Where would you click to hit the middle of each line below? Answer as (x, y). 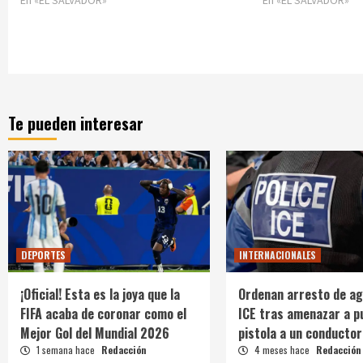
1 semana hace (66, 350)
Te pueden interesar (76, 124)
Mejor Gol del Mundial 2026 (95, 333)
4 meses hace (282, 350)
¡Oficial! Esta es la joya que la (100, 295)
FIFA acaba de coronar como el (103, 314)
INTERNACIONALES (277, 255)
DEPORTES (43, 255)
